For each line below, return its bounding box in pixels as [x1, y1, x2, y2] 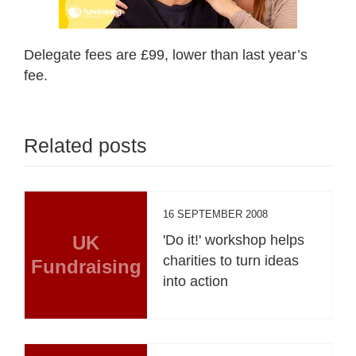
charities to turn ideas [163, 252, 300, 269]
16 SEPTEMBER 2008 [163, 207, 269, 220]
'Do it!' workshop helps [163, 231, 305, 248]
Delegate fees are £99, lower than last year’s [24, 46, 308, 63]
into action [163, 273, 229, 289]
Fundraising [30, 255, 141, 277]
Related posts [24, 133, 147, 157]
